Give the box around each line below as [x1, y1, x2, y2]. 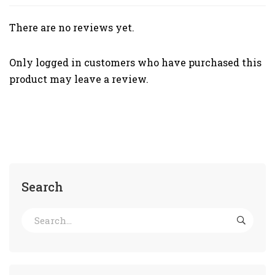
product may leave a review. [9, 72, 149, 85]
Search [21, 178, 63, 195]
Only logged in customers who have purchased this [9, 55, 261, 69]
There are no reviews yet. [9, 20, 134, 34]
